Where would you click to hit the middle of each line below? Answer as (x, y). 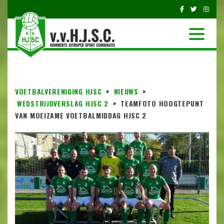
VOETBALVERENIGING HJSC (58, 91)
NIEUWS (126, 91)
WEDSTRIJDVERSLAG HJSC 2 (63, 103)
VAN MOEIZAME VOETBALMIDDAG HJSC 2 (81, 115)
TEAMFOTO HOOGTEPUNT (162, 103)
